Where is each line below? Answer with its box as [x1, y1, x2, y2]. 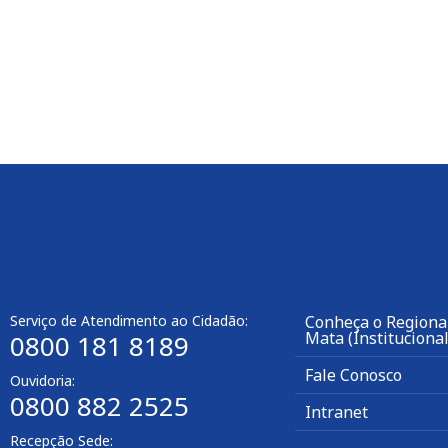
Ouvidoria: [10, 371, 75, 391]
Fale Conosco [305, 364, 402, 387]
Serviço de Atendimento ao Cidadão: [10, 311, 248, 331]
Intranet [305, 401, 368, 424]
